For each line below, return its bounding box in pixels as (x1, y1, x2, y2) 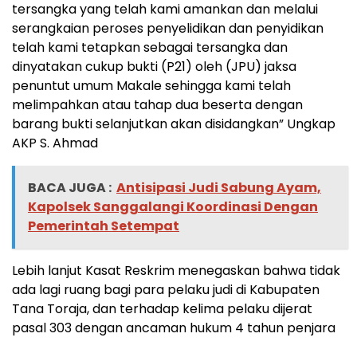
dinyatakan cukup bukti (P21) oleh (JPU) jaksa (12, 57, 296, 76)
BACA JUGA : (28, 178, 112, 198)
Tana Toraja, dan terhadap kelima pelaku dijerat (12, 300, 312, 319)
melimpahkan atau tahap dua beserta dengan (12, 96, 303, 115)
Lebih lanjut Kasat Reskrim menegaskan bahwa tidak (12, 261, 340, 280)
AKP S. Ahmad (12, 134, 98, 153)
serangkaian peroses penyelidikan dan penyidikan (12, 19, 324, 38)
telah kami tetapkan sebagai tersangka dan (12, 38, 288, 57)
